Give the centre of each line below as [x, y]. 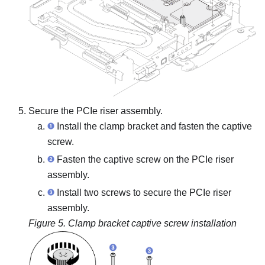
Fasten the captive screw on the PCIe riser [144, 160]
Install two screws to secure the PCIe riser [143, 193]
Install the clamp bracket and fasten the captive [153, 127]
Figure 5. [48, 224]
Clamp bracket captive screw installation [152, 224]
